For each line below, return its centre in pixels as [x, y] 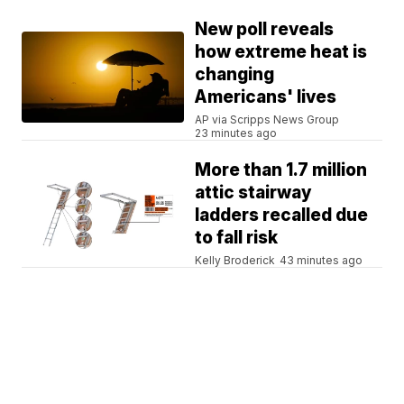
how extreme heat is [281, 52]
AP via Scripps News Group [267, 120]
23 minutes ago [236, 133]
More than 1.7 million [281, 170]
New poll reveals [265, 30]
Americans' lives [266, 97]
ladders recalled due [282, 216]
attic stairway [254, 193]
